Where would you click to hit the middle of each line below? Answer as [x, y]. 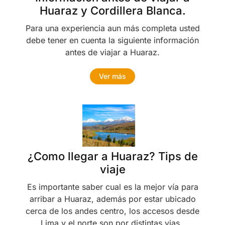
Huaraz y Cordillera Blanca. [113, 10]
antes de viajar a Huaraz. [113, 52]
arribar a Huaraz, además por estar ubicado [113, 199]
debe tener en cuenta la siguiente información [113, 40]
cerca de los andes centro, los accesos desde [113, 211]
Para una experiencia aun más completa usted [113, 28]
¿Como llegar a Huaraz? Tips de [113, 156]
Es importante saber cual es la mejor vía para [113, 187]
